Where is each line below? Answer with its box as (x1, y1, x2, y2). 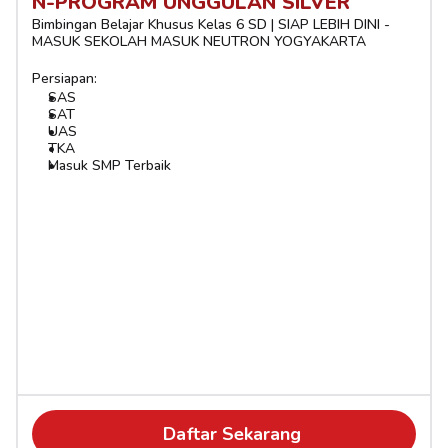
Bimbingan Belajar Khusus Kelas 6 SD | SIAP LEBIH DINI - (32, 15, 390, 34)
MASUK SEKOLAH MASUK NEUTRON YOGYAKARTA (32, 32, 366, 51)
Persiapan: (32, 69, 97, 88)
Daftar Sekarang (163, 422, 301, 446)
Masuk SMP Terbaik (48, 156, 171, 175)
